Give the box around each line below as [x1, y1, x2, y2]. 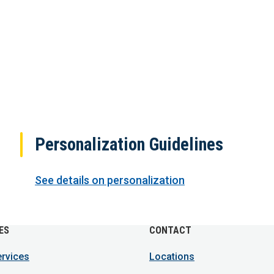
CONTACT [149, 224, 191, 236]
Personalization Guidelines [35, 134, 223, 155]
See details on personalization [35, 174, 185, 187]
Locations [149, 251, 194, 262]
